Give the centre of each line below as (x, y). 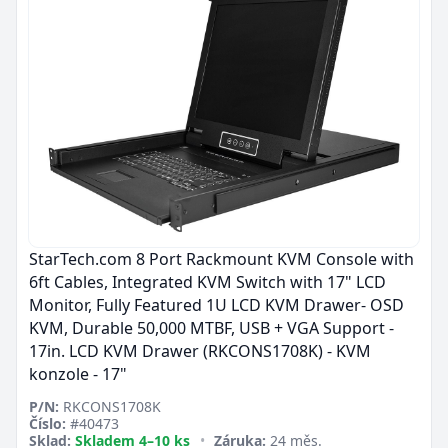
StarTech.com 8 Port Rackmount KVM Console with (221, 259)
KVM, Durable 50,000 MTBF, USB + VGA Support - (211, 328)
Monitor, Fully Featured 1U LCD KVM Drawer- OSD (216, 305)
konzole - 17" (78, 374)
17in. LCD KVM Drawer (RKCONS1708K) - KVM (200, 351)
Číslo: (47, 423)
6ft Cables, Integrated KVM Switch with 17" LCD (207, 282)
